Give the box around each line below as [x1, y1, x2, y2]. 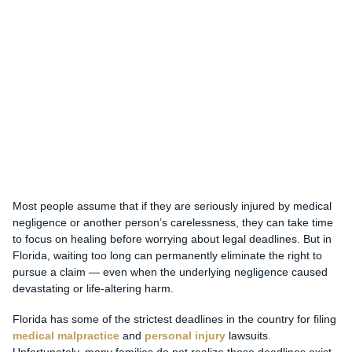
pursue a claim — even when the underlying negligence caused [12, 266, 328, 279]
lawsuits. [225, 329, 271, 343]
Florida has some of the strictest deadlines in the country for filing [12, 313, 336, 326]
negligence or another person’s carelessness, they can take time [12, 216, 333, 229]
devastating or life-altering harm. [12, 282, 174, 295]
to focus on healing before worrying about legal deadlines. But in [12, 233, 332, 246]
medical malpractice [12, 329, 119, 343]
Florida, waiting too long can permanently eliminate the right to [12, 249, 322, 262]
